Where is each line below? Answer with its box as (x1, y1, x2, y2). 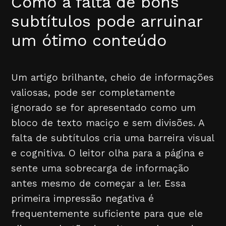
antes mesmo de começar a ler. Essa (11, 178, 186, 189)
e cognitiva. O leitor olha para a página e (11, 147, 204, 159)
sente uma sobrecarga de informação (11, 162, 190, 174)
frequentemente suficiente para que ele (11, 208, 203, 219)
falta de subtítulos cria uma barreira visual (11, 132, 214, 144)
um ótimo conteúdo (11, 31, 167, 50)
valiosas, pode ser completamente (11, 87, 176, 98)
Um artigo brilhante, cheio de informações (11, 72, 214, 83)
